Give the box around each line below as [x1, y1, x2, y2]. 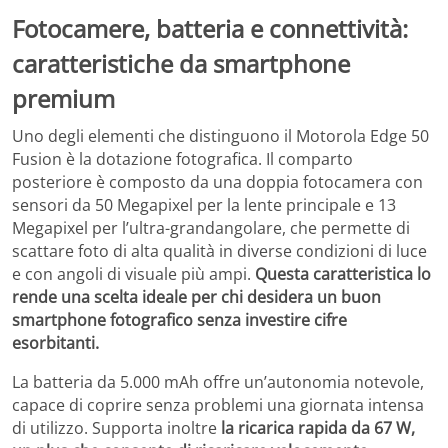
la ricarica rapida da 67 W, [221, 417, 415, 440]
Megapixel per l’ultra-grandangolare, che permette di [12, 217, 410, 240]
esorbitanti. [12, 332, 99, 355]
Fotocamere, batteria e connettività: [12, 11, 408, 45]
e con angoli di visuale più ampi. [12, 263, 255, 286]
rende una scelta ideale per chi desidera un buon [12, 286, 381, 309]
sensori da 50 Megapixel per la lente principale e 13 [12, 194, 396, 217]
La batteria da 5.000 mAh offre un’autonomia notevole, [12, 371, 424, 394]
